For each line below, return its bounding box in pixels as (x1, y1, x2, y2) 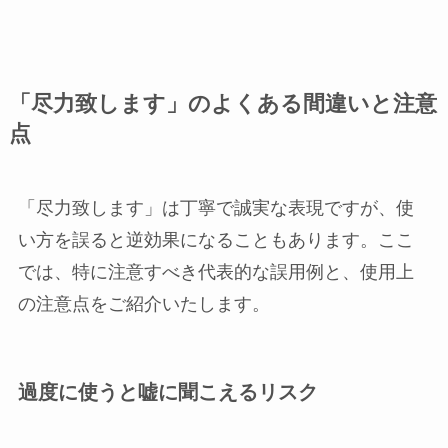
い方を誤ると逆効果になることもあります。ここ (17, 230, 414, 251)
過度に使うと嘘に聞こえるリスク (17, 381, 318, 404)
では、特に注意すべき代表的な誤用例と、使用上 (17, 262, 414, 283)
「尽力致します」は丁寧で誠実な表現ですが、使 (17, 198, 414, 219)
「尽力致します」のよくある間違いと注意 (8, 92, 437, 117)
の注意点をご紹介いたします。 (17, 294, 270, 315)
